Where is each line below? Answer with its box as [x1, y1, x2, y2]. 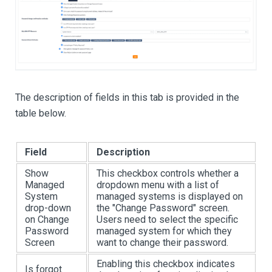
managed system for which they [97, 225, 232, 237]
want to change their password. [97, 236, 228, 248]
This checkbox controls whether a [97, 167, 239, 179]
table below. [15, 107, 66, 119]
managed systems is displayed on [97, 190, 243, 202]
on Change [25, 213, 69, 225]
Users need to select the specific [97, 213, 238, 225]
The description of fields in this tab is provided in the [15, 91, 239, 103]
